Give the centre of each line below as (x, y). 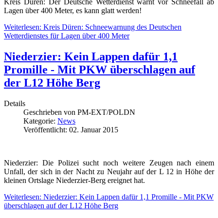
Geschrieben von (50, 112)
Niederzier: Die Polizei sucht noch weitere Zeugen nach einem (109, 163)
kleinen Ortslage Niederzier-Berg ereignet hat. (74, 181)
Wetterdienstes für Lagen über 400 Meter (67, 36)
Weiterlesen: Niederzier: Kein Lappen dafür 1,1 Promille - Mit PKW (109, 197)
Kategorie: (40, 121)
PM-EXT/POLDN (106, 112)
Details (15, 104)
